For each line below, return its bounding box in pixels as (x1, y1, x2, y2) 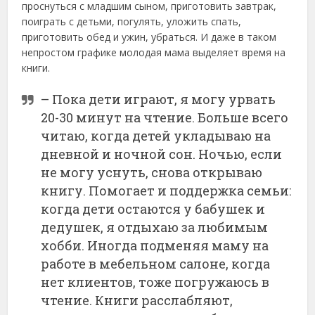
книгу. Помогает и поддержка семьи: (41, 182, 292, 200)
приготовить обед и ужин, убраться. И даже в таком (22, 30, 277, 44)
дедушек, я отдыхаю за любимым (41, 219, 269, 236)
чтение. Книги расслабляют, (41, 292, 233, 309)
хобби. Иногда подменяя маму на (41, 237, 269, 255)
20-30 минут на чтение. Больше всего (41, 109, 289, 127)
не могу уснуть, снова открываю (41, 164, 263, 181)
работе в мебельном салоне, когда (41, 255, 271, 273)
